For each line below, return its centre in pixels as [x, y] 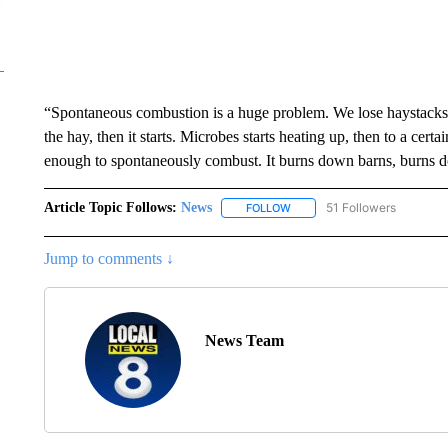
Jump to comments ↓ [108, 259]
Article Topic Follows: [110, 207]
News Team [244, 341]
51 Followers [360, 207]
